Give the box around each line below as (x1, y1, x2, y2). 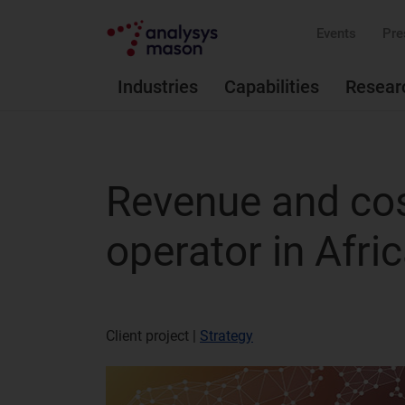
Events (316, 25, 356, 42)
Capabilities (224, 76, 319, 98)
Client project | (106, 327, 200, 344)
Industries (118, 76, 198, 98)
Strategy (200, 327, 253, 344)
